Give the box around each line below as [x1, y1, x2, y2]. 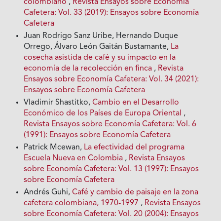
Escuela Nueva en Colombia [24, 154, 125, 162]
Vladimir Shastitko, [24, 98, 93, 107]
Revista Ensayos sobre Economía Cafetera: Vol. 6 [24, 120, 197, 128]
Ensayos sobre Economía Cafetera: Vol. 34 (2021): [24, 75, 199, 83]
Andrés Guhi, [24, 188, 73, 196]
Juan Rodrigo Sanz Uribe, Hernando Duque [24, 32, 179, 40]
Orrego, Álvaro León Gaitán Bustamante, [24, 42, 171, 51]
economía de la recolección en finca [24, 64, 154, 73]
